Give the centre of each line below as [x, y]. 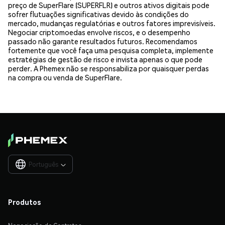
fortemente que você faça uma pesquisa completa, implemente [111, 50]
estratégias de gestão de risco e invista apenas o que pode [105, 59]
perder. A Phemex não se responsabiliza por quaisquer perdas [108, 68]
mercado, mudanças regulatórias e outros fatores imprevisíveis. [112, 23]
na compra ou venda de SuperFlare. [65, 77]
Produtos [25, 202]
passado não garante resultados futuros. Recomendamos [103, 41]
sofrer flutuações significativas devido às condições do [98, 14]
